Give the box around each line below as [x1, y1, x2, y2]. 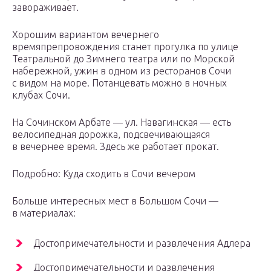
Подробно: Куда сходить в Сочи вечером [12, 168, 195, 180]
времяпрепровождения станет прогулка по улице [12, 41, 238, 53]
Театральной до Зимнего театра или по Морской [12, 53, 235, 65]
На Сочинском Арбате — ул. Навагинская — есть [12, 117, 231, 128]
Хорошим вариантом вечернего [12, 29, 159, 41]
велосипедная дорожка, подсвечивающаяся [12, 129, 210, 140]
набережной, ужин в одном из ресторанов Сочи [12, 65, 231, 77]
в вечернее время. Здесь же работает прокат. [12, 141, 219, 152]
